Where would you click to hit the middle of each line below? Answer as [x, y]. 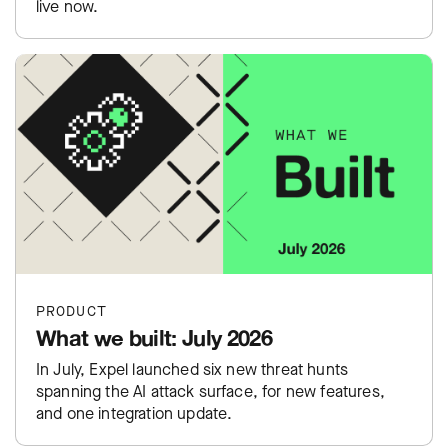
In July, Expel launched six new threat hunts [192, 369]
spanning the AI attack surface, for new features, [210, 391]
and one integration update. [134, 413]
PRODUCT [71, 311]
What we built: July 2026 [154, 337]
